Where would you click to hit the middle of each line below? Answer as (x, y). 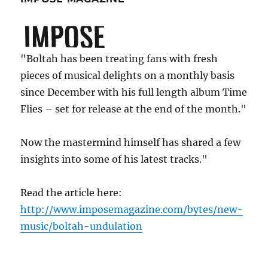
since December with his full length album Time (134, 92)
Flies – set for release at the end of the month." (134, 109)
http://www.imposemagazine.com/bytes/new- (132, 210)
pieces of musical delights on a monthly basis (128, 76)
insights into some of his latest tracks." (114, 159)
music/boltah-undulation (82, 226)
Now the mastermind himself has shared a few (131, 143)
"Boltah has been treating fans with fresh (119, 59)
